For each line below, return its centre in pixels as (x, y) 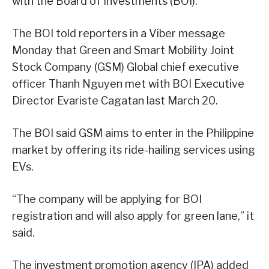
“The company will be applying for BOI (107, 199)
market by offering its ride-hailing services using (134, 150)
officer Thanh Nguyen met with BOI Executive (128, 84)
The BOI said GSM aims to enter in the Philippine (133, 133)
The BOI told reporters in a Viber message (119, 34)
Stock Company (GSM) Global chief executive (125, 67)
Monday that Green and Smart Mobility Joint (123, 50)
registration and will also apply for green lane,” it (133, 216)
